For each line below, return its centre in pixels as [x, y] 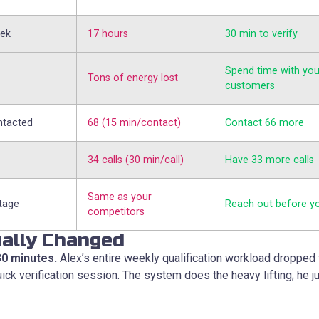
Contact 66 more [265, 122]
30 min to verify [261, 33]
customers [250, 85]
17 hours [108, 33]
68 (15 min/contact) [134, 122]
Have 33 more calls [270, 159]
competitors [116, 211]
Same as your [120, 197]
